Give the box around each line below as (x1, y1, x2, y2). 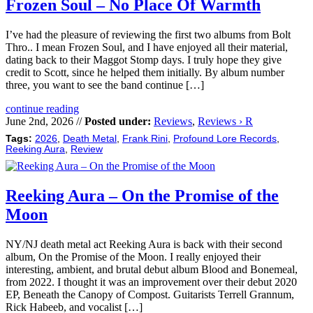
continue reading (6, 102, 79, 115)
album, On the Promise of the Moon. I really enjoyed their (6, 250, 261, 263)
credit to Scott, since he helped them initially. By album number (6, 66, 284, 78)
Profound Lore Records (173, 133, 277, 144)
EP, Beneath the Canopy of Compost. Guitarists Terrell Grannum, (6, 288, 294, 300)
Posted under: (85, 115, 151, 127)
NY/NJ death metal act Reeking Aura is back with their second (6, 238, 282, 250)
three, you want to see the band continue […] (6, 78, 204, 91)
